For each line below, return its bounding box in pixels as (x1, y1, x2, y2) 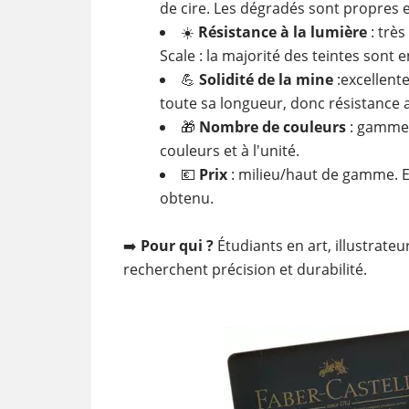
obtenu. (159, 187, 214, 208)
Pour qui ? (140, 235, 214, 256)
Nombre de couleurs (198, 116, 346, 137)
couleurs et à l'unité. (159, 140, 299, 161)
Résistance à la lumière (197, 21, 367, 42)
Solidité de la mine (198, 68, 333, 89)
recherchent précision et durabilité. (122, 258, 367, 279)
